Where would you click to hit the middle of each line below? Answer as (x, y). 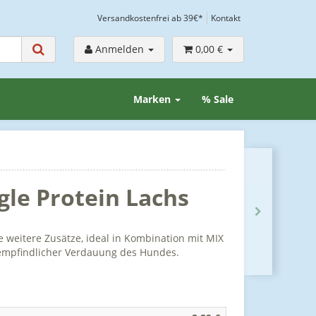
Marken (153, 99)
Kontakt (226, 18)
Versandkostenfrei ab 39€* (150, 18)
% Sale (218, 99)
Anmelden (121, 49)
